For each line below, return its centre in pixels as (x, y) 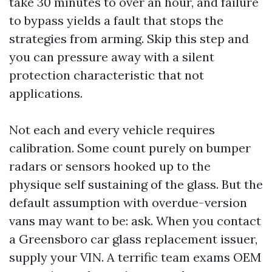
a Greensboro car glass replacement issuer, (133, 239)
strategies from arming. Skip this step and (129, 39)
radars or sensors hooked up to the (110, 166)
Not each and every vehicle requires (112, 130)
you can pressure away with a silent (112, 57)
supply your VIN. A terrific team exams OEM (135, 257)
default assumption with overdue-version (128, 202)
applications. (46, 93)
